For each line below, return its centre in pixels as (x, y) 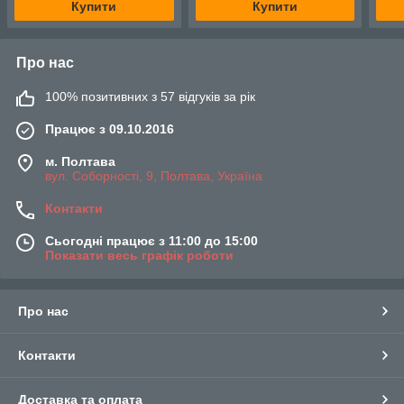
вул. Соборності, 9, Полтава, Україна (154, 175)
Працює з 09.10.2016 (110, 129)
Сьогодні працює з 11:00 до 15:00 (151, 240)
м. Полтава (80, 161)
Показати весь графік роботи (139, 255)
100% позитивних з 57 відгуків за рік (150, 96)
